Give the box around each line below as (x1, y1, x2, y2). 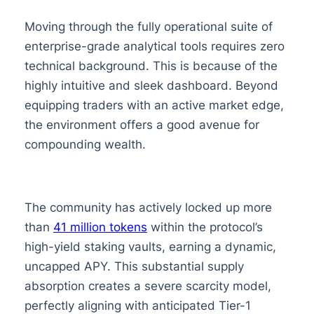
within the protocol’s (146, 219, 263, 234)
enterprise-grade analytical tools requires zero (24, 39, 285, 53)
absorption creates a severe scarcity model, (24, 278, 271, 293)
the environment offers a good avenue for (24, 117, 259, 132)
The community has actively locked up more (24, 200, 272, 214)
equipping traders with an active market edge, (24, 97, 284, 112)
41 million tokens (53, 219, 147, 234)
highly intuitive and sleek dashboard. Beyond (24, 78, 278, 93)
